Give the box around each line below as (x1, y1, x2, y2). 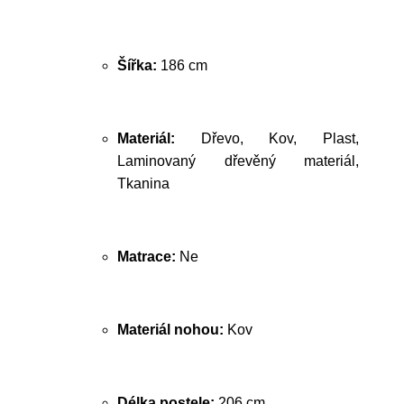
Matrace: (117, 249, 176, 264)
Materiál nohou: (117, 322, 224, 337)
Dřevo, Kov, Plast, (175, 131, 359, 146)
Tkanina (117, 176, 170, 191)
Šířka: (117, 58, 157, 73)
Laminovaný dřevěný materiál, (117, 153, 359, 169)
